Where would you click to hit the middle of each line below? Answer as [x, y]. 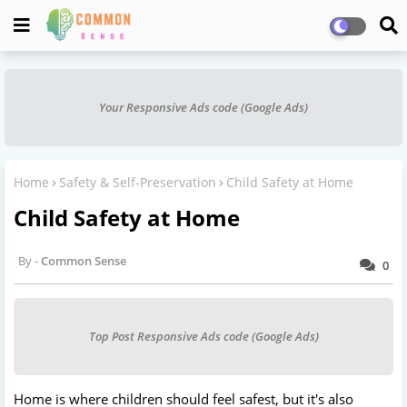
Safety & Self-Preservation [138, 182]
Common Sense [84, 260]
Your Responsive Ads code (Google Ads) [203, 107]
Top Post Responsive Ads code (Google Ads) [203, 336]
